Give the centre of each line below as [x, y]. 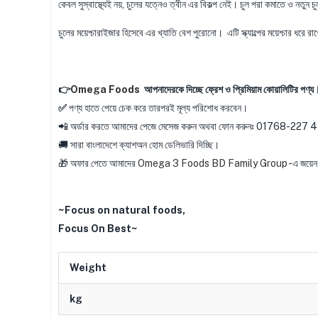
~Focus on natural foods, [122, 210]
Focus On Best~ [98, 228]
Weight [88, 267]
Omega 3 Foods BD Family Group [213, 163]
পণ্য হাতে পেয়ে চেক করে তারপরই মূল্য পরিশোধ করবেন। [158, 108]
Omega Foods [106, 89]
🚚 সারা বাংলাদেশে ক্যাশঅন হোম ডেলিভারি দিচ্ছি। [139, 144]
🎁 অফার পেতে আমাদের [98, 163]
